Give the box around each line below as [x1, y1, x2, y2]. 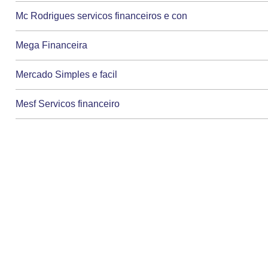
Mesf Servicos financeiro [16, 99, 120, 109]
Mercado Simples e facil [16, 69, 118, 80]
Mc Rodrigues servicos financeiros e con [16, 11, 188, 22]
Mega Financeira [16, 40, 88, 51]
